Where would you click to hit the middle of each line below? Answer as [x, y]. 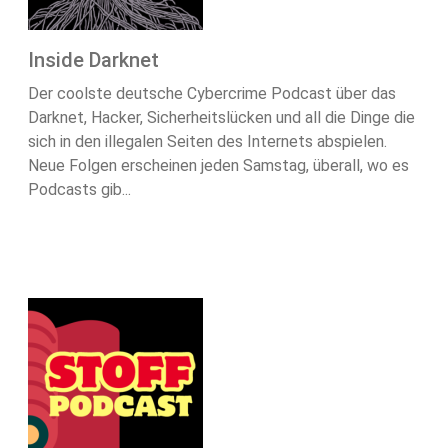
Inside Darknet [93, 60]
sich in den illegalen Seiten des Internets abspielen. [207, 142]
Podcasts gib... [79, 190]
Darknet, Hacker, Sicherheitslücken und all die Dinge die [221, 118]
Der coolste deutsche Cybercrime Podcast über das [212, 94]
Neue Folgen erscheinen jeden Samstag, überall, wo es [218, 166]
